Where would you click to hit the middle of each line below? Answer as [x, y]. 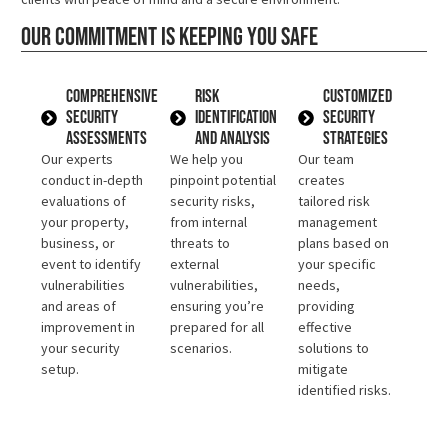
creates [322, 180]
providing [327, 306]
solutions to [334, 348]
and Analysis [232, 139]
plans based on [344, 243]
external [194, 264]
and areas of [78, 306]
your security [80, 348]
